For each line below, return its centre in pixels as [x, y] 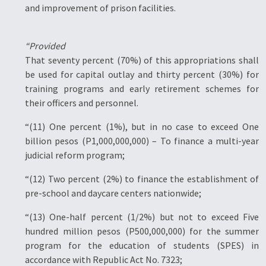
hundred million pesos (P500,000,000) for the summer [142, 231]
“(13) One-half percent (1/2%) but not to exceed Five [142, 217]
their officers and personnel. [82, 103]
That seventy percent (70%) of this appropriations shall [142, 60]
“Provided [45, 46]
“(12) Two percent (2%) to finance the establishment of [142, 179]
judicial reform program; [75, 155]
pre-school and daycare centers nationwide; [113, 193]
